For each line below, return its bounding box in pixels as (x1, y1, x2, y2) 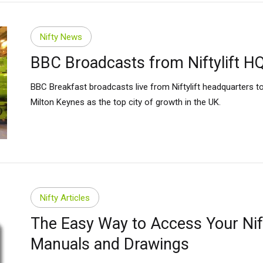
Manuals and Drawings (30, 235, 189, 254)
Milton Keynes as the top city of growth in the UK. (30, 97, 221, 108)
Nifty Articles (39, 192, 90, 203)
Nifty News (39, 31, 82, 42)
